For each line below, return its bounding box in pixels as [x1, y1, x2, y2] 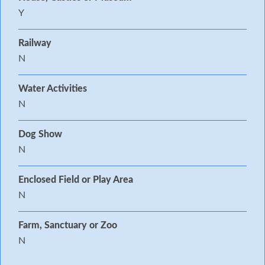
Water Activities [18, 83, 87, 93]
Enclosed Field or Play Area [18, 174, 133, 185]
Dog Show [18, 129, 62, 139]
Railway [18, 38, 51, 48]
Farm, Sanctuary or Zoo [18, 220, 117, 230]
